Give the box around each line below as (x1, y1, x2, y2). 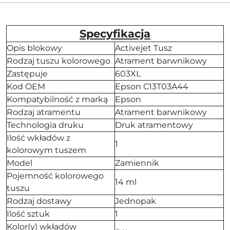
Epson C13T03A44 (115, 82, 188, 92)
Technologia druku (7, 120, 84, 130)
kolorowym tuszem (7, 145, 86, 156)
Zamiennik (115, 158, 159, 168)
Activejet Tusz (115, 43, 172, 53)
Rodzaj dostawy (7, 196, 71, 206)
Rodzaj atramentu (7, 107, 81, 118)
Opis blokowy (7, 43, 62, 53)
